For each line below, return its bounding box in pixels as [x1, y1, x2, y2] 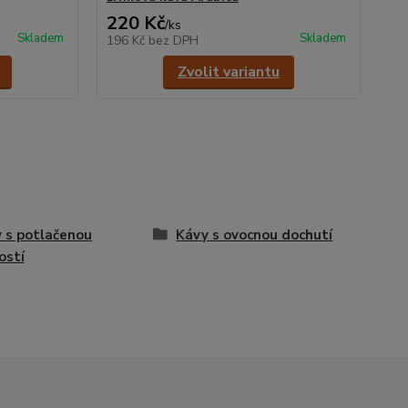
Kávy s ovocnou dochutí [176, 226, 333, 244]
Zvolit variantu [177, 62, 280, 82]
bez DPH [148, 32, 199, 49]
